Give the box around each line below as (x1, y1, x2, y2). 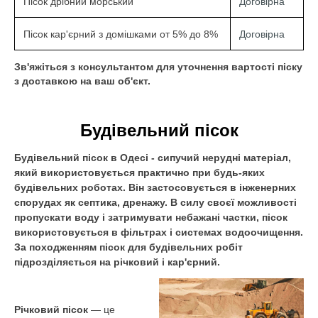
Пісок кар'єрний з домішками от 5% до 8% (23, 28, 218, 40)
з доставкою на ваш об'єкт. (14, 75, 150, 87)
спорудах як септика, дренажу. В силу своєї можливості (14, 197, 297, 208)
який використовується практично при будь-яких (14, 167, 265, 178)
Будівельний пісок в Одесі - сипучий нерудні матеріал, (14, 152, 291, 163)
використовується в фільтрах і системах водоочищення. (14, 226, 303, 238)
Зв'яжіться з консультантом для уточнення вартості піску (14, 61, 302, 72)
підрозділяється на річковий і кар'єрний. (14, 256, 220, 268)
